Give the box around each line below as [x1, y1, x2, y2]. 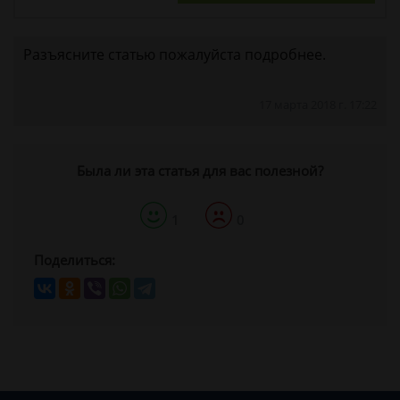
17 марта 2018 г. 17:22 [259, 96, 377, 113]
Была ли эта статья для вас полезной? [77, 162, 323, 180]
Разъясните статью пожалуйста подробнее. [23, 45, 326, 65]
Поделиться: [34, 251, 115, 270]
